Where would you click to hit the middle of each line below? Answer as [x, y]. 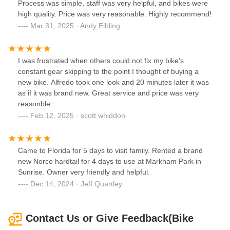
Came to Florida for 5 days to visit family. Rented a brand [110, 151]
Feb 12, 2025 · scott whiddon [78, 116]
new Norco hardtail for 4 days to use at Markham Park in [110, 161]
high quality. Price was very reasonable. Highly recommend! [115, 14]
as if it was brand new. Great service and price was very [108, 93]
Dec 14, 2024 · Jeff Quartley [76, 184]
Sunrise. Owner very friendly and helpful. [84, 172]
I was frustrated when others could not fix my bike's [101, 61]
